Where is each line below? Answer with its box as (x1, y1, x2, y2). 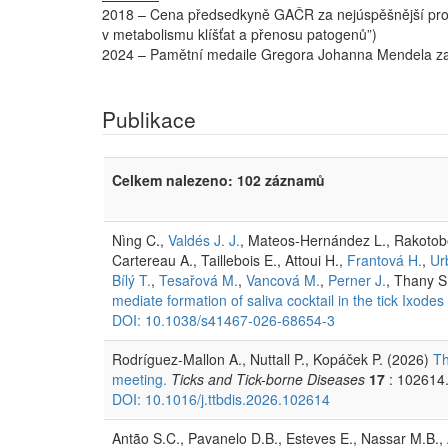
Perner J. (328, 269, 386, 290)
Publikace (102, 103, 196, 134)
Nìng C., (112, 229, 168, 250)
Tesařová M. (159, 269, 238, 290)
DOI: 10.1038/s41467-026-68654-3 (112, 309, 335, 330)
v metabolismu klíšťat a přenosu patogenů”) (102, 23, 377, 44)
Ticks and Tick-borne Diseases (171, 368, 365, 389)
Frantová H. (347, 249, 422, 270)
